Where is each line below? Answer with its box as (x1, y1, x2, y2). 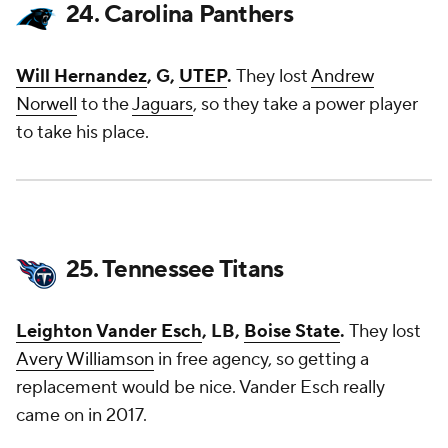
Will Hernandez (16, 65, 147, 88)
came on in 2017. (16, 404, 147, 427)
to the (77, 93, 132, 116)
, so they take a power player (193, 93, 418, 116)
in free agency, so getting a (154, 348, 369, 371)
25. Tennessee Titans (66, 254, 284, 285)
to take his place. (16, 121, 149, 144)
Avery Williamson (16, 348, 154, 371)
